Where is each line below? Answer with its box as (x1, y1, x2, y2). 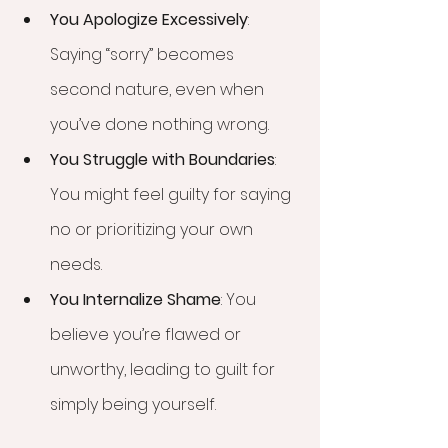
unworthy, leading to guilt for (50, 358, 279, 382)
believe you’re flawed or (50, 323, 245, 347)
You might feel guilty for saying (50, 183, 295, 207)
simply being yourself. (50, 393, 216, 417)
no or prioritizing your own (50, 218, 257, 242)
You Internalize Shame (50, 288, 221, 312)
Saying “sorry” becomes (50, 43, 238, 67)
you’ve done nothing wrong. (50, 113, 269, 137)
